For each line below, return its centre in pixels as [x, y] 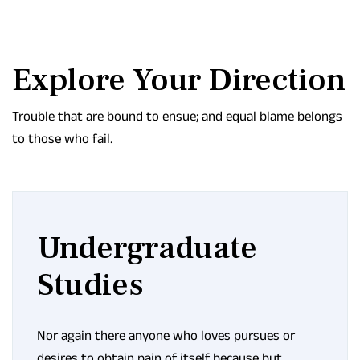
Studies [90, 285]
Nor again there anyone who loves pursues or [166, 335]
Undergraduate [147, 248]
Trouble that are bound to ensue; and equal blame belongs [177, 116]
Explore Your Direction [179, 80]
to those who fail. [62, 138]
